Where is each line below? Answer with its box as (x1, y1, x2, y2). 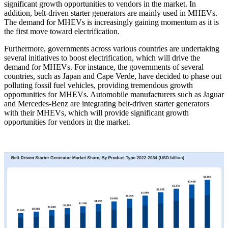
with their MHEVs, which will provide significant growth (4, 108, 189, 117)
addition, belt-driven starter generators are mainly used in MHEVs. (4, 8, 217, 17)
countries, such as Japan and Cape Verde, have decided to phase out (4, 71, 221, 80)
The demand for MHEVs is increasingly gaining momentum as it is (4, 17, 219, 26)
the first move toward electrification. (4, 26, 120, 36)
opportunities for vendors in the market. (4, 117, 130, 126)
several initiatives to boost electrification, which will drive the (4, 53, 200, 62)
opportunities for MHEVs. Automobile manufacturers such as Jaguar (4, 90, 224, 99)
